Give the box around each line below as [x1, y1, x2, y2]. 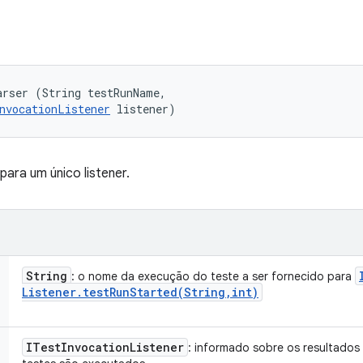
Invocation [61, 340, 130, 355]
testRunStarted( [83, 284, 184, 300]
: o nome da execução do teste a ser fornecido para [71, 269, 355, 284]
